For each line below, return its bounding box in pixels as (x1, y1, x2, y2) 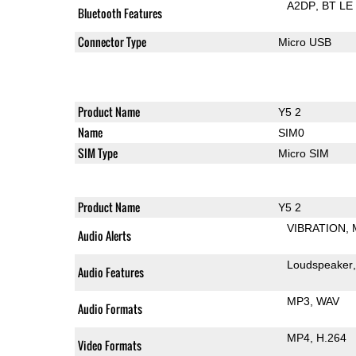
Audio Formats (77, 300, 142, 317)
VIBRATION (287, 221, 346, 234)
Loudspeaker (287, 257, 354, 271)
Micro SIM (277, 146, 329, 160)
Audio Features (77, 263, 144, 281)
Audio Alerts (77, 226, 131, 244)
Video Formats (77, 336, 141, 354)
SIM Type (77, 144, 118, 161)
